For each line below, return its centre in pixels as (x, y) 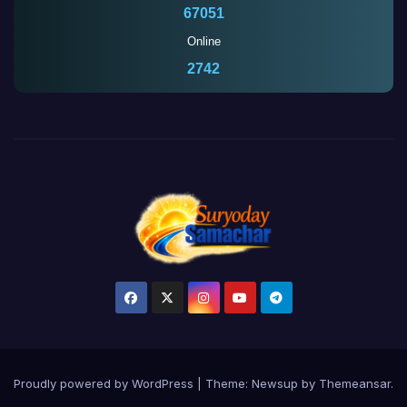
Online (203, 42)
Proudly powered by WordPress (105, 383)
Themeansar (355, 383)
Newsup (275, 383)
